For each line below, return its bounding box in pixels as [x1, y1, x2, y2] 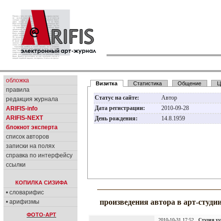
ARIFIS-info [6, 105, 37, 112]
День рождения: [95, 115, 138, 122]
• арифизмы [6, 198, 39, 205]
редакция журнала [6, 96, 58, 103]
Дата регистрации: [95, 105, 145, 111]
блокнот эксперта [6, 124, 58, 131]
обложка [6, 77, 29, 84]
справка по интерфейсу [6, 152, 73, 159]
